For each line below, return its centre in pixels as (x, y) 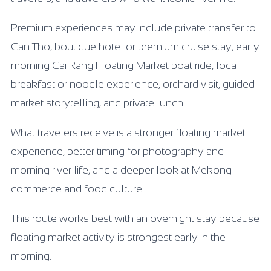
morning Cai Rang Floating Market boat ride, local (125, 65)
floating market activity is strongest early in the (118, 237)
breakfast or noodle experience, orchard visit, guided (133, 84)
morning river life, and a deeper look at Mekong (121, 170)
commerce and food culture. (77, 188)
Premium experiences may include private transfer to (133, 28)
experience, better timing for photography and (117, 151)
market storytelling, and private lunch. (98, 103)
